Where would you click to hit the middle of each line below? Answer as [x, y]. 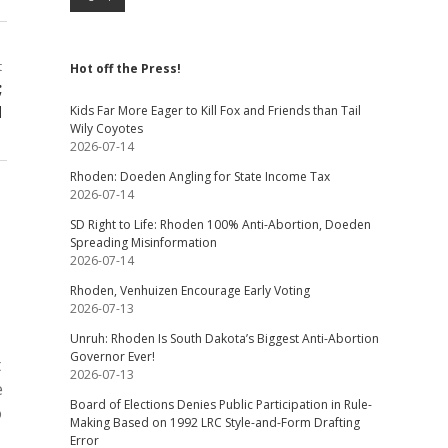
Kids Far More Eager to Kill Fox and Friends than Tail [215, 110]
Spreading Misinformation [143, 242]
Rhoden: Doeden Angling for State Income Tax [199, 176]
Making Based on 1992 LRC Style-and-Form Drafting [214, 422]
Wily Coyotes [106, 128]
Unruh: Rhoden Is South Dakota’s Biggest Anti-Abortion [224, 338]
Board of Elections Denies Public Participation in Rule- [220, 404]
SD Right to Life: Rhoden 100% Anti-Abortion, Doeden [220, 224]
